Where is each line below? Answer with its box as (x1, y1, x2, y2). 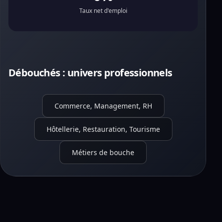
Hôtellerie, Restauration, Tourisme (46, 124, 160, 134)
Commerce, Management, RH (54, 101, 152, 111)
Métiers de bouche (72, 148, 134, 157)
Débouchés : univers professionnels (8, 66, 172, 79)
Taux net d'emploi (79, 6, 127, 15)
